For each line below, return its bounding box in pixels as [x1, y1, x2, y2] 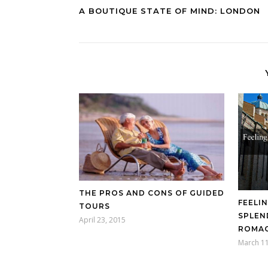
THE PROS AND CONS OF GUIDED [79, 188, 224, 198]
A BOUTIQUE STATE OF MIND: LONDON [79, 6, 260, 16]
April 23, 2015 [79, 215, 126, 226]
